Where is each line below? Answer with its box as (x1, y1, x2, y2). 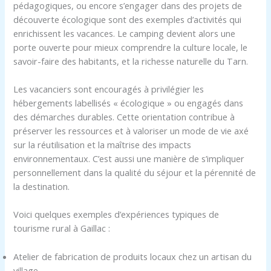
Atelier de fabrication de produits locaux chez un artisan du (13, 250, 252, 263)
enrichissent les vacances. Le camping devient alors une (13, 27, 236, 39)
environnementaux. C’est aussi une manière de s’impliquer (13, 152, 245, 165)
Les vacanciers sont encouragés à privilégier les (13, 82, 204, 95)
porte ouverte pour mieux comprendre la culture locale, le (13, 41, 248, 53)
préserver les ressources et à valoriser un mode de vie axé (13, 124, 249, 137)
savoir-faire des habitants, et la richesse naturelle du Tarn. (13, 54, 249, 67)
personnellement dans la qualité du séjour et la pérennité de (13, 166, 256, 178)
